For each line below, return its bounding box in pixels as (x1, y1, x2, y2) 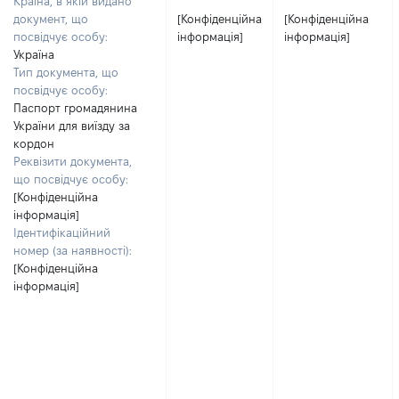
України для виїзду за (13, 119, 130, 132)
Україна (13, 48, 54, 61)
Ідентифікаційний (13, 226, 110, 239)
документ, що (13, 12, 88, 25)
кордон (13, 137, 54, 150)
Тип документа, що (13, 66, 118, 78)
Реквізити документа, (13, 155, 132, 167)
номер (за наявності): (13, 244, 132, 256)
